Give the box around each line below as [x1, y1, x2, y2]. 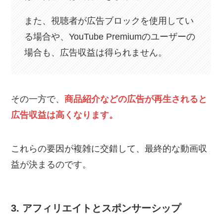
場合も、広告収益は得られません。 [24, 47, 167, 57]
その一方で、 [11, 94, 65, 105]
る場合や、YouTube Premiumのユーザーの [24, 31, 196, 42]
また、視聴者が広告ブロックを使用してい [24, 15, 194, 26]
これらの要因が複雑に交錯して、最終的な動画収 [11, 144, 208, 154]
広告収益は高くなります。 [11, 110, 118, 120]
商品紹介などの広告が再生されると [64, 94, 208, 105]
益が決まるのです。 [11, 160, 92, 170]
